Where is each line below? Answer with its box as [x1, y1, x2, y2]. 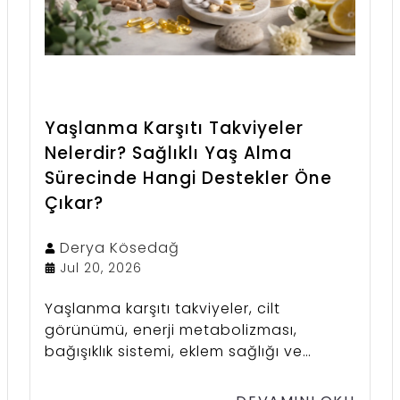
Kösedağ [110, 237, 180, 258]
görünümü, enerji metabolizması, [45, 319, 298, 340]
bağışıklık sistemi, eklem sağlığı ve [45, 340, 304, 362]
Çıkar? [45, 190, 104, 215]
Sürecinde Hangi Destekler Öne [45, 165, 333, 190]
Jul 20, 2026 [60, 258, 143, 277]
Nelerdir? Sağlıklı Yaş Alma [45, 140, 293, 165]
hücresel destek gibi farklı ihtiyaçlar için [45, 362, 350, 383]
